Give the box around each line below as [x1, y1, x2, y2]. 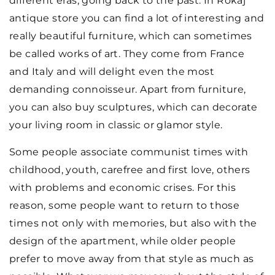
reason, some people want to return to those [9, 199, 240, 212]
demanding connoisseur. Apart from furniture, [9, 83, 246, 96]
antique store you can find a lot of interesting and [9, 12, 265, 25]
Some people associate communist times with [9, 146, 249, 158]
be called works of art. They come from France [9, 48, 244, 60]
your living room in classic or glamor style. [9, 119, 223, 131]
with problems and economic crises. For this [9, 182, 236, 194]
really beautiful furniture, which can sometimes [9, 30, 252, 42]
